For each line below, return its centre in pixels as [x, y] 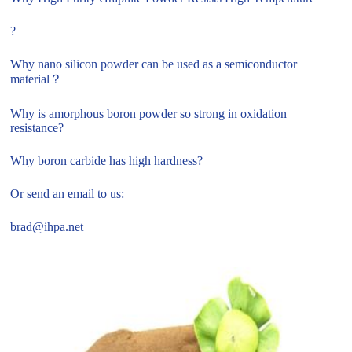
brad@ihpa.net [47, 227]
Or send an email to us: [68, 194]
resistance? [37, 128]
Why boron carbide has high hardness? [107, 161]
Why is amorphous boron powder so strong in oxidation [149, 114]
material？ [37, 79]
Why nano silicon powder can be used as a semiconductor [154, 64]
